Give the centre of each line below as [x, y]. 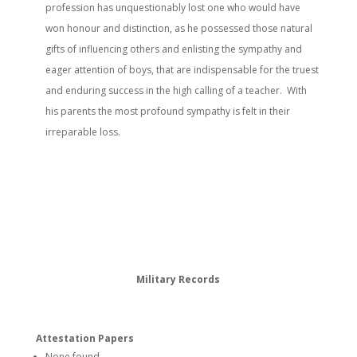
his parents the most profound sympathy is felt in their [167, 111]
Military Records [178, 279]
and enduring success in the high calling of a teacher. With [176, 90]
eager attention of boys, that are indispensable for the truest [182, 70]
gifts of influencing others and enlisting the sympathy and [173, 49]
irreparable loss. [82, 132]
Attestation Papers [84, 338]
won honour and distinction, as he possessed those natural [178, 28]
